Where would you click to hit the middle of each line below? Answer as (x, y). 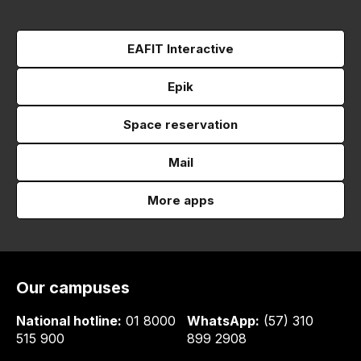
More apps (180, 200)
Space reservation (180, 124)
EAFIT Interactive (180, 48)
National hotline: (69, 320)
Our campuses (73, 287)
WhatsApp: (224, 320)
